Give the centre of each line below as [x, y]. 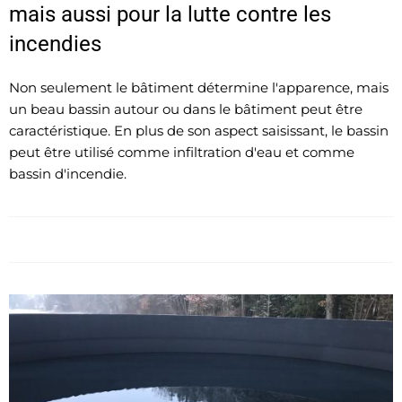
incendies [55, 44]
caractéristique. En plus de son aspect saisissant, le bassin [199, 131]
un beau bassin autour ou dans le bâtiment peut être [186, 109]
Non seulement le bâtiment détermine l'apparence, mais [199, 88]
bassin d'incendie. [68, 174]
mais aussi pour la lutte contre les [170, 15]
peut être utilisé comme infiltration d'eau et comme [182, 153]
